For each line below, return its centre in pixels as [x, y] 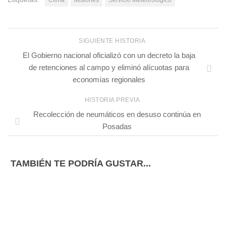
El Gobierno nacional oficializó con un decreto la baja [109, 55]
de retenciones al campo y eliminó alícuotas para [109, 67]
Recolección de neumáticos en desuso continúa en [117, 115]
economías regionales [109, 79]
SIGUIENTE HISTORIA [113, 41]
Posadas [117, 127]
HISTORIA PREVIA [113, 100]
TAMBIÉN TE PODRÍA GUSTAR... [81, 164]
